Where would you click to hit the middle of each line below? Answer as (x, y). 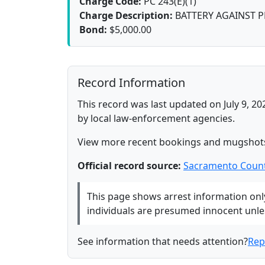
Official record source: (129, 166)
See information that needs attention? (163, 242)
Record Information (131, 83)
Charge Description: (126, 16)
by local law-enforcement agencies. (156, 119)
